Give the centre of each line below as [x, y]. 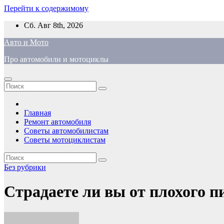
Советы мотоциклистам [65, 140]
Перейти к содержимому [46, 8]
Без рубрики [25, 167]
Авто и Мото [26, 42]
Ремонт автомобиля [57, 122]
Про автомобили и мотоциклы [56, 59]
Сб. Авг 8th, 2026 [53, 25]
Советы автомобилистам [66, 131]
